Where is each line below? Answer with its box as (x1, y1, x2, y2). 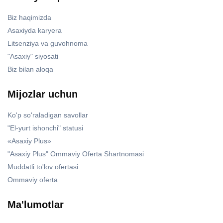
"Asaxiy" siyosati (7, 52, 58, 61)
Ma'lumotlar (7, 199, 64, 211)
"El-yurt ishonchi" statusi (7, 124, 83, 132)
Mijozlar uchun (7, 89, 78, 100)
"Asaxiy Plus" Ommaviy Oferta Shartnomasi (7, 150, 144, 158)
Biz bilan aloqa (7, 65, 53, 74)
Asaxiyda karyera (7, 26, 62, 35)
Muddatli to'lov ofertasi (7, 163, 78, 171)
